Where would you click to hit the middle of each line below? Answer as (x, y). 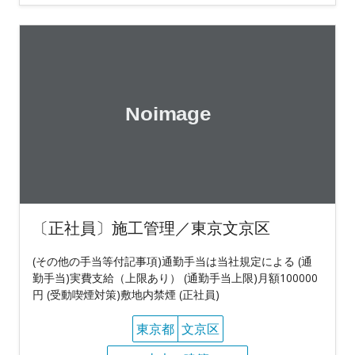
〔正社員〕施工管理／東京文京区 (151, 228)
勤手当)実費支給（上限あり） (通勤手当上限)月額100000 (175, 278)
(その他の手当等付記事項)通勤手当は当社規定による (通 (172, 261)
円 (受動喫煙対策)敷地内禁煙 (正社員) (126, 295)
